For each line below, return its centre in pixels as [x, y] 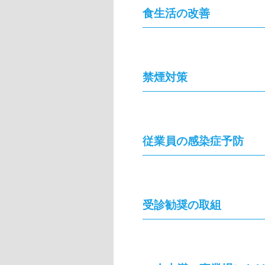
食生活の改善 [177, 13]
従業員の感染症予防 [193, 141]
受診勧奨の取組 [182, 205]
